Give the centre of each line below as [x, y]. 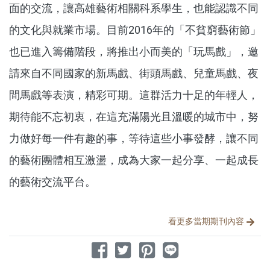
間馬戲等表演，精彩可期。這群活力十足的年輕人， [134, 95]
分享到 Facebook [126, 248]
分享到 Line [186, 248]
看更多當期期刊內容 [206, 221]
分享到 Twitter [146, 248]
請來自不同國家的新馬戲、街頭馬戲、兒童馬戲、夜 [134, 74]
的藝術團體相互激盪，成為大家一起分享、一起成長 [134, 160]
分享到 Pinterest [173, 248]
